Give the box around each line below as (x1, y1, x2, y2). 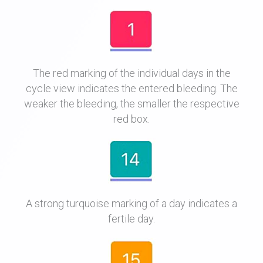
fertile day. (108, 213, 155, 225)
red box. (113, 113, 150, 126)
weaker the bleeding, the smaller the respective (23, 97, 240, 110)
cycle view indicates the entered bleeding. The (25, 82, 238, 95)
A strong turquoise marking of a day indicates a (26, 197, 237, 210)
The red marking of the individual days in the (32, 67, 231, 80)
